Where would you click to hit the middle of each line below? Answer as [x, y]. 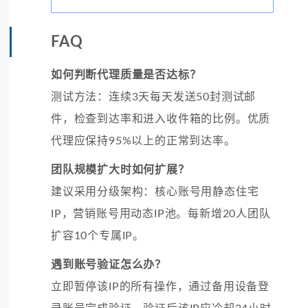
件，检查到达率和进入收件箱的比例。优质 [161, 119]
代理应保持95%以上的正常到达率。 [143, 141]
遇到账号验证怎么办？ [109, 264]
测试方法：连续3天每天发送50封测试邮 [154, 97]
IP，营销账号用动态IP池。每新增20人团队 [161, 213]
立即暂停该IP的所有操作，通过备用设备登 [161, 286]
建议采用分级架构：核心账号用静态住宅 [155, 191]
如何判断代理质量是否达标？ [126, 75]
